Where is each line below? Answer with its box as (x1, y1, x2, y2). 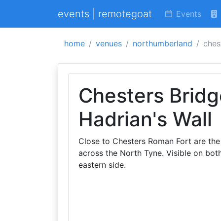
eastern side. (78, 160, 126, 170)
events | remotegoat (58, 8, 152, 20)
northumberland (133, 38, 192, 48)
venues (96, 38, 122, 48)
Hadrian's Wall (78, 107, 212, 131)
